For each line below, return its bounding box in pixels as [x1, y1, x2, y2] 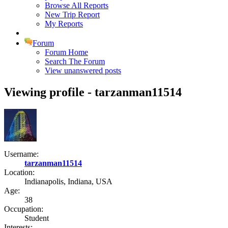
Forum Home [45, 47, 88, 56]
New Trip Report [45, 10, 100, 19]
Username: [4, 150, 39, 159]
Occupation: [4, 205, 43, 214]
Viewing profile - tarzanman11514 [4, 85, 182, 99]
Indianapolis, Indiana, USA [24, 177, 112, 186]
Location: [4, 168, 35, 177]
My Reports [45, 19, 83, 28]
